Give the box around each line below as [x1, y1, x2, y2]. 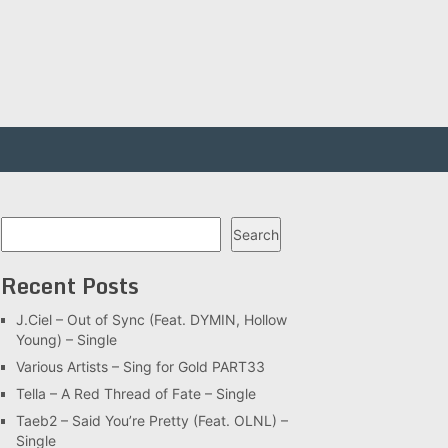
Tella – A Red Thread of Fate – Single [16, 385, 256, 402]
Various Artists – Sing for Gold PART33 [16, 358, 265, 375]
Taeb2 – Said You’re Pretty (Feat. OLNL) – [16, 412, 288, 429]
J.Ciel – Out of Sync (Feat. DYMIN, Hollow [16, 311, 287, 328]
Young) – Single [16, 331, 117, 348]
